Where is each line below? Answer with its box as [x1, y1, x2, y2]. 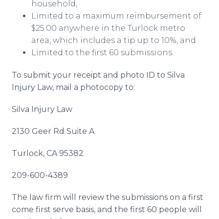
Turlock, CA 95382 [12, 149, 84, 158]
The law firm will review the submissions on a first [12, 193, 203, 202]
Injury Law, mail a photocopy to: [12, 83, 135, 92]
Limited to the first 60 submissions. [31, 48, 174, 57]
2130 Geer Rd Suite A [12, 127, 94, 136]
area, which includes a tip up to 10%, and [31, 36, 196, 45]
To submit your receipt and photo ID [12, 70, 155, 80]
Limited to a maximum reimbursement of [31, 11, 201, 21]
